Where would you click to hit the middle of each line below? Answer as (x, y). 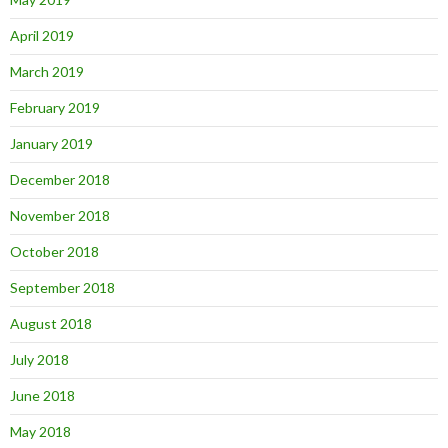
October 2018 (54, 251)
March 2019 (47, 71)
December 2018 (60, 179)
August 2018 (51, 323)
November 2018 (60, 215)
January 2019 (51, 143)
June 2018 (42, 395)
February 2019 (55, 107)
